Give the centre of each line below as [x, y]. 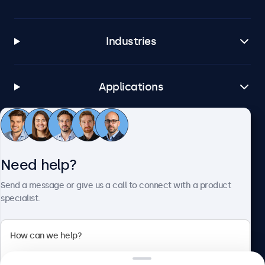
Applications [131, 87]
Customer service [131, 132]
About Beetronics [131, 178]
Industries [131, 41]
